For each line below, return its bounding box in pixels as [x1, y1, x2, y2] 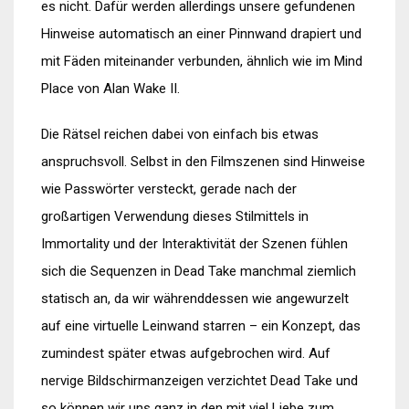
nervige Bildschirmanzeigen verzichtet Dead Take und [41, 372, 358, 389]
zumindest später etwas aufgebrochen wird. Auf [41, 345, 330, 362]
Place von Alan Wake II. [41, 80, 180, 97]
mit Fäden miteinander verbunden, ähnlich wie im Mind [41, 53, 362, 69]
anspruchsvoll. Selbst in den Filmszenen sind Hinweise [41, 153, 365, 170]
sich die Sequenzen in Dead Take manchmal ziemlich [41, 263, 356, 279]
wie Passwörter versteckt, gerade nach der [41, 181, 297, 197]
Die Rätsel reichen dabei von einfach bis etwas [41, 126, 319, 142]
